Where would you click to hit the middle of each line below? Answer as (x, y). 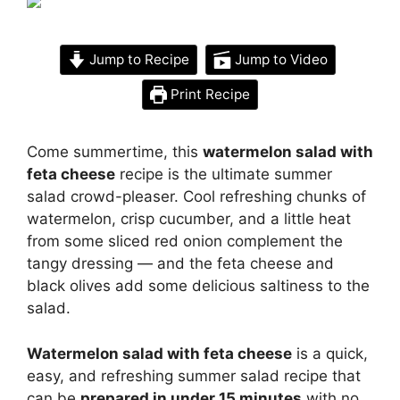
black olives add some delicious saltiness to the (198, 286)
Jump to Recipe (137, 59)
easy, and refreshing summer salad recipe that (194, 375)
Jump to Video (279, 59)
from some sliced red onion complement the (185, 241)
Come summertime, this (115, 152)
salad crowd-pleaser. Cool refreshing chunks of (196, 196)
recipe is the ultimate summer (224, 174)
